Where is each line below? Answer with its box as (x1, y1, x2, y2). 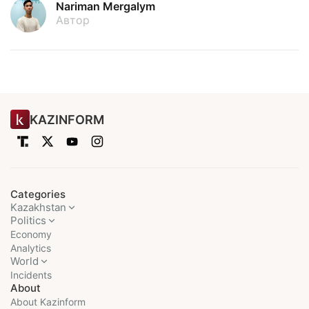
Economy (10, 228, 52, 241)
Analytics (10, 242, 51, 255)
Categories (10, 188, 66, 201)
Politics (10, 214, 46, 228)
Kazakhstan (10, 201, 66, 215)
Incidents (10, 269, 52, 281)
